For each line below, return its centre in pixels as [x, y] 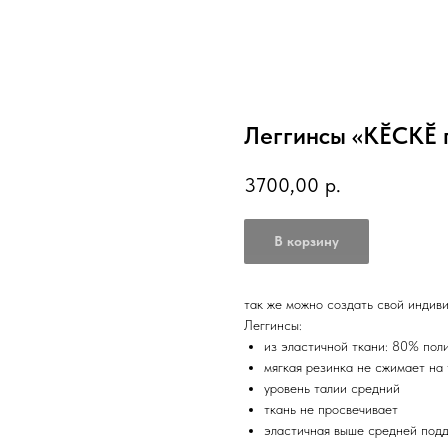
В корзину [306, 241]
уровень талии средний [332, 388]
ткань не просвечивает [331, 409]
